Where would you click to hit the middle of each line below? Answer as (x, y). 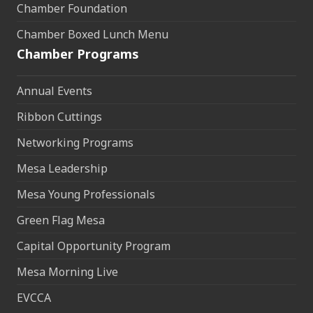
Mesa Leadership (62, 169)
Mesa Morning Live (67, 272)
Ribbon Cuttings (59, 117)
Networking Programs (75, 143)
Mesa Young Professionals (86, 195)
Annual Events (54, 91)
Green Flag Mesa (61, 220)
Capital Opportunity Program (94, 246)
